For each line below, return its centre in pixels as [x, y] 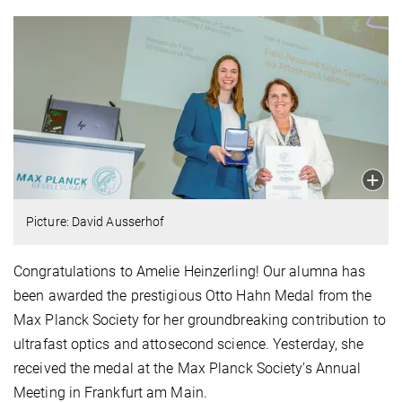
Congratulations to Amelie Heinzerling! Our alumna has [190, 272]
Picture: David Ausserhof [96, 222]
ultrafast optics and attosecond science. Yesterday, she [189, 345]
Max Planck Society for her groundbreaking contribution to [200, 320]
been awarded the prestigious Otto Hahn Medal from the [193, 296]
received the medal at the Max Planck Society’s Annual [188, 369]
